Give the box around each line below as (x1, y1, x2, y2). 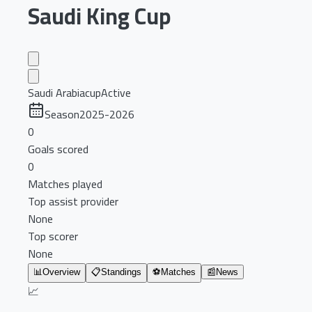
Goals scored (28, 138, 88, 159)
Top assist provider (28, 190, 118, 212)
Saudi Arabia (28, 81, 85, 103)
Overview (42, 266, 80, 277)
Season (45, 103, 79, 125)
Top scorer (28, 225, 78, 247)
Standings (101, 266, 141, 277)
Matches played (28, 173, 102, 194)
